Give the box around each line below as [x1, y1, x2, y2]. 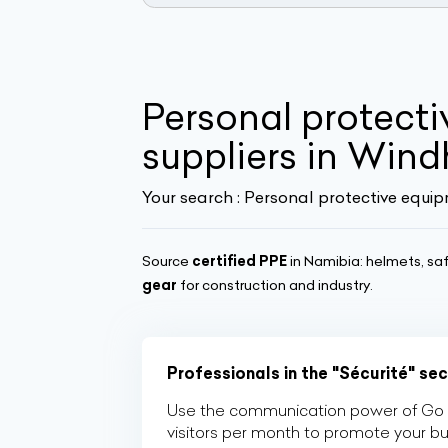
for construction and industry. [177, 276, 373, 294]
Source [142, 252, 192, 270]
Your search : [142, 187, 244, 207]
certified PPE [192, 252, 287, 270]
